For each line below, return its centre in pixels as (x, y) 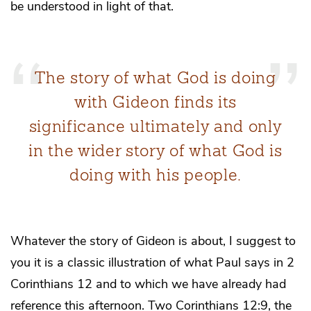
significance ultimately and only (155, 126)
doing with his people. (155, 175)
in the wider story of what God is (155, 150)
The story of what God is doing (155, 77)
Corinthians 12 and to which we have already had (148, 284)
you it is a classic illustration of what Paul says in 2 (152, 262)
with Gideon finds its (155, 102)
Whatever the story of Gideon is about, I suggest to (153, 241)
